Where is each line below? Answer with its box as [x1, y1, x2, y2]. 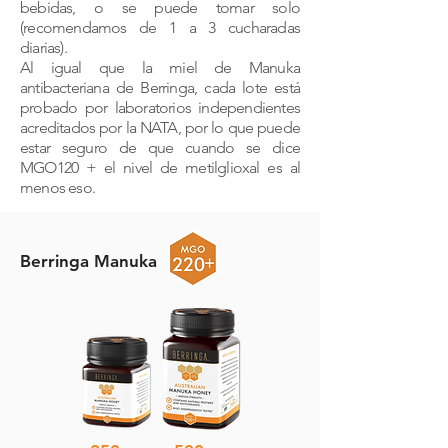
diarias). [20, 38, 67, 57]
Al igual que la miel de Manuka [20, 58, 300, 77]
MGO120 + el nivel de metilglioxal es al [20, 158, 300, 177]
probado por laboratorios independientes [20, 98, 300, 117]
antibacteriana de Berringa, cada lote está [20, 78, 300, 97]
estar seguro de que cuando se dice [20, 138, 300, 157]
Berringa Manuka [20, 251, 157, 271]
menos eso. [20, 178, 95, 197]
